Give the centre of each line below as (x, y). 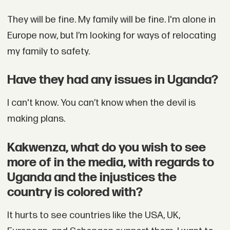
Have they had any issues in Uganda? (112, 80)
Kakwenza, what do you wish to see (106, 147)
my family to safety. (48, 51)
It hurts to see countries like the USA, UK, (93, 216)
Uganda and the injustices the (92, 177)
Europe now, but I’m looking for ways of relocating (111, 35)
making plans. (36, 119)
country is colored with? (75, 192)
